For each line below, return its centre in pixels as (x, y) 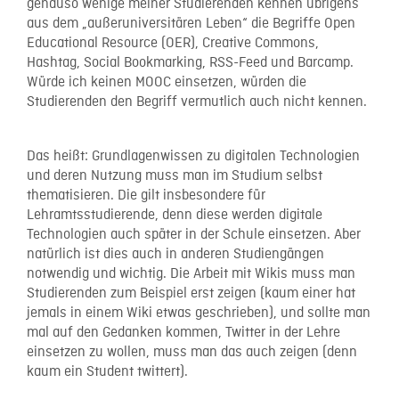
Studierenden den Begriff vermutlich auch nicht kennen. (197, 102)
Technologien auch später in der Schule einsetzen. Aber (194, 235)
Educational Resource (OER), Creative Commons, (173, 43)
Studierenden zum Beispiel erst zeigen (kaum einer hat (191, 293)
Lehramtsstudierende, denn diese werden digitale (175, 215)
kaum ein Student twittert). (107, 372)
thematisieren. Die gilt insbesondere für (146, 195)
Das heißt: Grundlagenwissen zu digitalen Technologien (193, 156)
